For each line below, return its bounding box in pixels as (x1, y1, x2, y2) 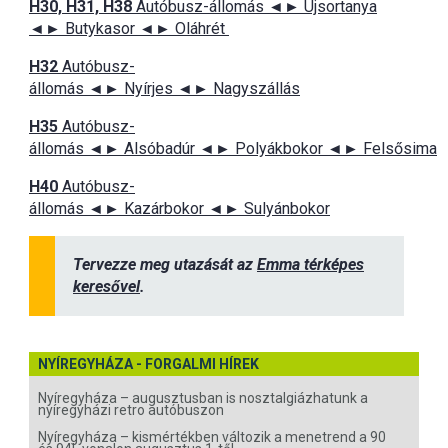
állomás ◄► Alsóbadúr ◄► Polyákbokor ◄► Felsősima (29, 138, 437, 158)
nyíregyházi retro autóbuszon (38, 401, 224, 418)
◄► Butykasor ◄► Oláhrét (29, 18, 229, 38)
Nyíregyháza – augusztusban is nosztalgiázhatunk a (38, 389, 368, 406)
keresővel (73, 276, 140, 296)
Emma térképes (257, 254, 364, 274)
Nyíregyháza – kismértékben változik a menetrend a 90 (38, 428, 386, 445)
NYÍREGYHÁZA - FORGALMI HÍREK (38, 355, 259, 372)
